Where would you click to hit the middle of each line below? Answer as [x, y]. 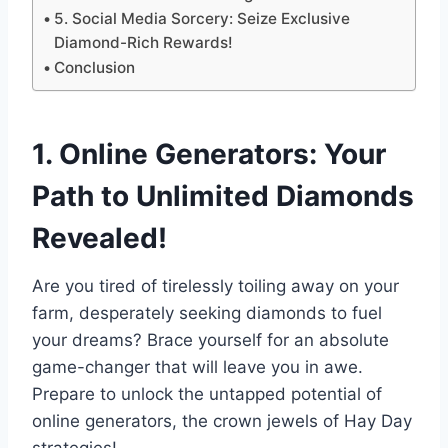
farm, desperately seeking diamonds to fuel [207, 312]
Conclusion [95, 67]
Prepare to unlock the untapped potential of [207, 393]
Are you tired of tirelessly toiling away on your [215, 285]
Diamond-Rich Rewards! [144, 42]
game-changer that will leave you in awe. [197, 366]
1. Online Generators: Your [209, 153]
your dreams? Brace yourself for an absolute [210, 339]
